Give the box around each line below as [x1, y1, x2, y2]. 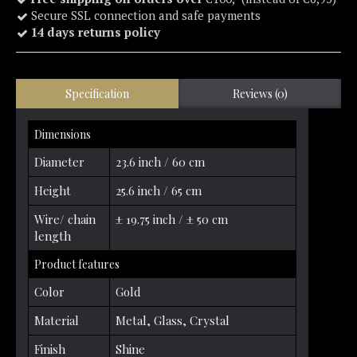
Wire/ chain [34, 210, 96, 227]
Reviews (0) [232, 85, 288, 101]
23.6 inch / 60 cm [116, 153, 205, 170]
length [34, 227, 71, 244]
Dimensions [34, 126, 91, 142]
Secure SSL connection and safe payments [28, 6, 261, 23]
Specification [65, 85, 129, 101]
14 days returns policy [31, 23, 160, 40]
